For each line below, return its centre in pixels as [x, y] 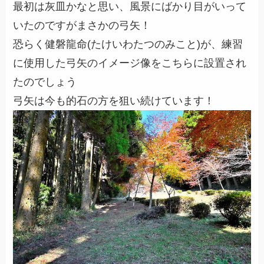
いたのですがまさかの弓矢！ [82, 26]
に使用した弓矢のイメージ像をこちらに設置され [130, 63]
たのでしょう [45, 82]
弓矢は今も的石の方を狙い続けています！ [114, 101]
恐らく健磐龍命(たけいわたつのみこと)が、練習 [128, 44]
